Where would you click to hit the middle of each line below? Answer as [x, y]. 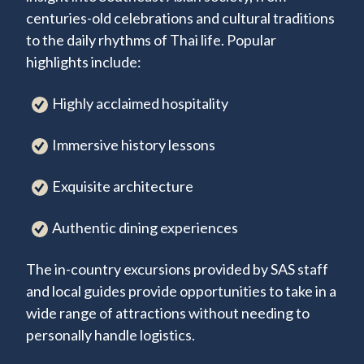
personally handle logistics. [112, 335]
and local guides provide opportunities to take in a [181, 291]
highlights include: [84, 62]
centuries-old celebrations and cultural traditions [180, 18]
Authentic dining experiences [145, 228]
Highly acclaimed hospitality [141, 104]
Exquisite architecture [123, 186]
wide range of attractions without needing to [168, 313]
